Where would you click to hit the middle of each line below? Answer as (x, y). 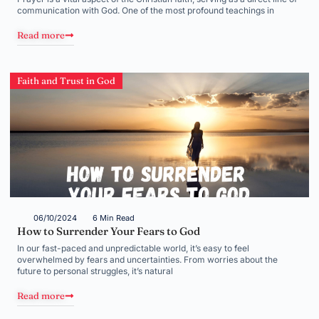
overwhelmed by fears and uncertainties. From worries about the (147, 260)
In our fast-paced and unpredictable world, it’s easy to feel (133, 248)
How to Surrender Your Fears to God (109, 231)
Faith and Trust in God (66, 80)
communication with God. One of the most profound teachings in (146, 10)
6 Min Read (114, 218)
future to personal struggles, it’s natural (95, 271)
